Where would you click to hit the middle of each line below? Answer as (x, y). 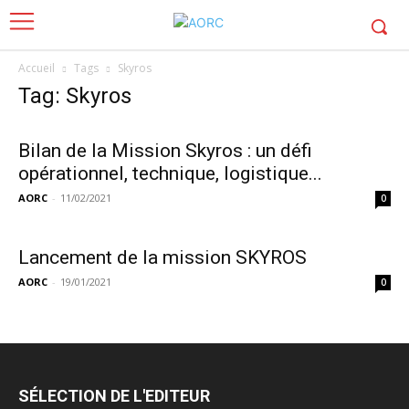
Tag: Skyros (75, 96)
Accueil (37, 68)
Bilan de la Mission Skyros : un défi (165, 151)
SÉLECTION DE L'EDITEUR (114, 396)
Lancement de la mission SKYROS (163, 257)
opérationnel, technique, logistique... (170, 173)
